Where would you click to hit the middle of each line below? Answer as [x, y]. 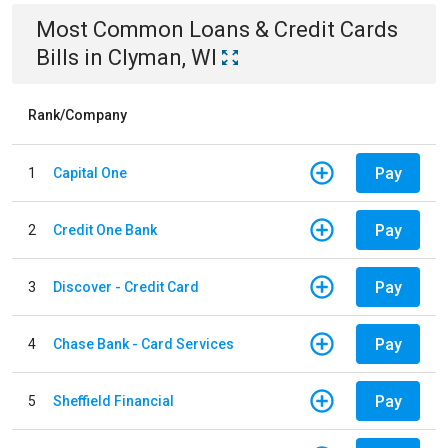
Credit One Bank [105, 229]
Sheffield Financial [113, 400]
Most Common [112, 29]
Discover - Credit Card [126, 286]
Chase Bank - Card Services [143, 343]
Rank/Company [77, 115]
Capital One [90, 172]
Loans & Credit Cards [293, 29]
